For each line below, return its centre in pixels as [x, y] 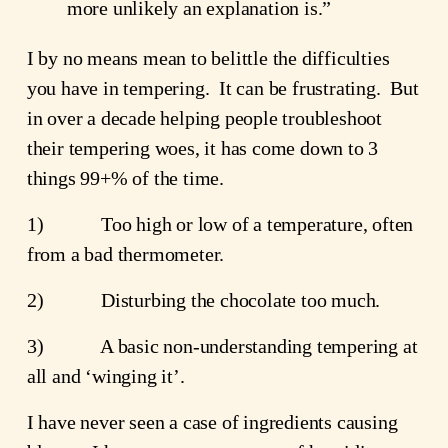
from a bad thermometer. [125, 253]
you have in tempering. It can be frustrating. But [222, 87]
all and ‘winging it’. [105, 375]
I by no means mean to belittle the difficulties [208, 57]
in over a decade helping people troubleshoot [204, 117]
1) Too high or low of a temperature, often [220, 223]
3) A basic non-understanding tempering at [222, 345]
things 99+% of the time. [125, 177]
